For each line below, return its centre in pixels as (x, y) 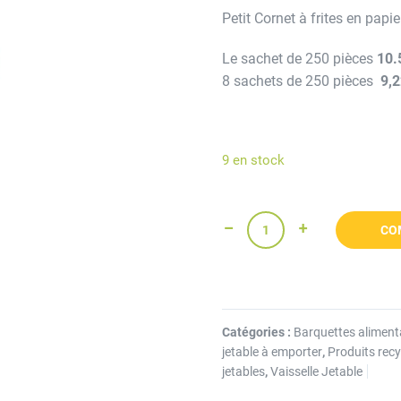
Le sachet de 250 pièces (300, 59)
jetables (244, 371)
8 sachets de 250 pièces (298, 81)
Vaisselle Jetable (317, 371)
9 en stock (254, 160)
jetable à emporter (273, 352)
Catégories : (258, 332)
